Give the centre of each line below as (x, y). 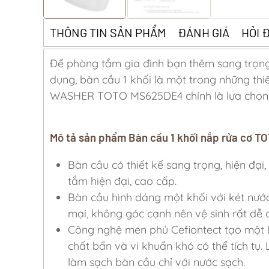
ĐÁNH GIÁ (204, 33)
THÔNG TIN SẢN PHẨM (108, 33)
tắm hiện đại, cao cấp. (122, 181)
